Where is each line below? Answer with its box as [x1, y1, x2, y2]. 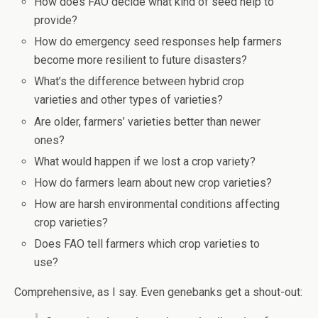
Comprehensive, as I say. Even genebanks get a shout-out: [14, 285, 302, 300]
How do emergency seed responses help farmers [34, 35, 283, 49]
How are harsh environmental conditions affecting [34, 197, 280, 212]
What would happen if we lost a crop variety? [34, 154, 256, 168]
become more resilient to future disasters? [34, 53, 248, 67]
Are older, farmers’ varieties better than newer [34, 114, 261, 128]
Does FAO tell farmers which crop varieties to [34, 237, 261, 251]
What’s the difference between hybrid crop [34, 75, 245, 89]
